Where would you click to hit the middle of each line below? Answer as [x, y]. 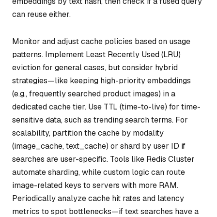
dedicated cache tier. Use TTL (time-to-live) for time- [106, 107]
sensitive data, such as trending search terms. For [100, 120]
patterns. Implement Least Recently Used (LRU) [96, 54]
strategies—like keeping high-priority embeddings [101, 80]
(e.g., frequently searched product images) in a [94, 93]
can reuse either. [41, 14]
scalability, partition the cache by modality [88, 133]
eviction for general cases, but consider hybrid [95, 67]
